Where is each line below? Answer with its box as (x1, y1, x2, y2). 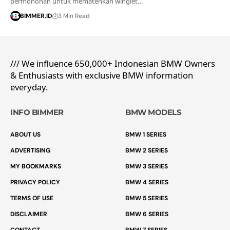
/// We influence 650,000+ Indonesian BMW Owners (10, 57, 215, 69)
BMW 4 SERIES (125, 178, 168, 186)
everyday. (10, 81, 48, 93)
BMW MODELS (125, 107, 181, 117)
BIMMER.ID (20, 11, 52, 20)
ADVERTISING (10, 146, 50, 155)
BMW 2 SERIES (125, 146, 168, 155)
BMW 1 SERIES (125, 130, 166, 139)
